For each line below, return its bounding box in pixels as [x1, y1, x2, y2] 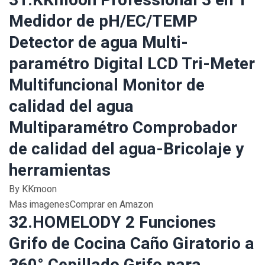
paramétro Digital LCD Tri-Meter [9, 52, 255, 76]
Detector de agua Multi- [9, 31, 188, 55]
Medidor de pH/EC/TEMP [9, 9, 198, 34]
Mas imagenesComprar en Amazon [9, 198, 153, 212]
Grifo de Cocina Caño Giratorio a [9, 232, 254, 256]
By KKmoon [9, 182, 57, 196]
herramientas [9, 159, 111, 183]
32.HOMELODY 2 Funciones [9, 211, 216, 235]
